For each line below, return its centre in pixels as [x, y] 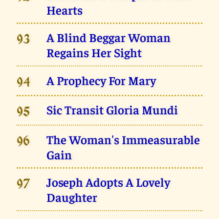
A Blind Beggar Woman [109, 37]
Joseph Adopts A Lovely [109, 182]
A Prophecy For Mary [101, 80]
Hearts [65, 9]
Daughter [72, 197]
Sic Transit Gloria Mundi [112, 109]
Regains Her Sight [94, 52]
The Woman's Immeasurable [123, 139]
